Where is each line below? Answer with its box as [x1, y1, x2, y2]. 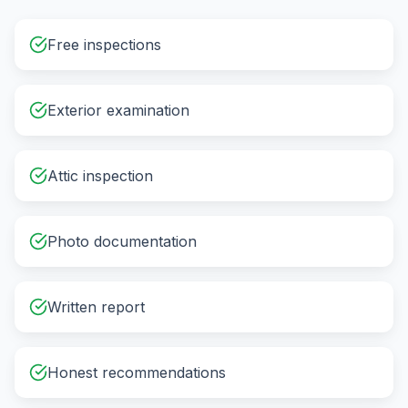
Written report [47, 298, 145, 316]
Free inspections [47, 36, 161, 54]
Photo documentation [47, 232, 197, 250]
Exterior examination [47, 101, 189, 119]
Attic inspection [47, 167, 153, 185]
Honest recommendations [47, 363, 226, 382]
